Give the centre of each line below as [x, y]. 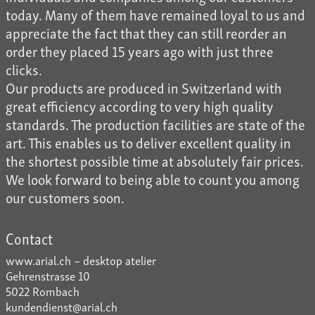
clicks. [24, 69]
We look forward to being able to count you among [153, 179]
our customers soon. [65, 197]
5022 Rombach [43, 291]
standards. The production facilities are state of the [155, 124]
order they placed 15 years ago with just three [140, 51]
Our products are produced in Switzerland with [144, 88]
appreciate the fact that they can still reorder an [146, 33]
